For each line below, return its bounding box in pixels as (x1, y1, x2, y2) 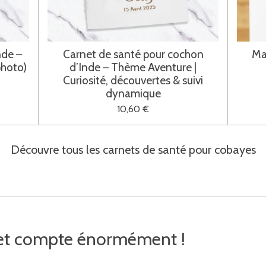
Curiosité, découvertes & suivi (63, 72, 203, 87)
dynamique (105, 85, 161, 100)
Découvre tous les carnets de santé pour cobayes (10, 142, 256, 157)
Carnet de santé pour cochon (62, 46, 204, 61)
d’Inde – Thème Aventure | (69, 59, 197, 74)
